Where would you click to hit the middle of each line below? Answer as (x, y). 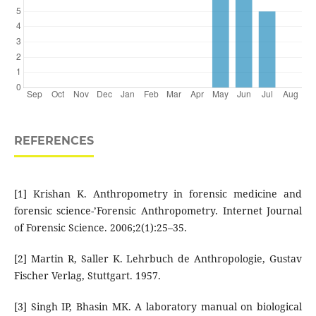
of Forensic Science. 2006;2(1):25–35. (100, 228)
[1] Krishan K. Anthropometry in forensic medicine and (158, 194)
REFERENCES (54, 141)
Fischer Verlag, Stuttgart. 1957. (87, 276)
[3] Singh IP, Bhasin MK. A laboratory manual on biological (158, 307)
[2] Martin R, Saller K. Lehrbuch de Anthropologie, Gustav (158, 259)
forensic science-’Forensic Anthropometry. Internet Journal (158, 211)
